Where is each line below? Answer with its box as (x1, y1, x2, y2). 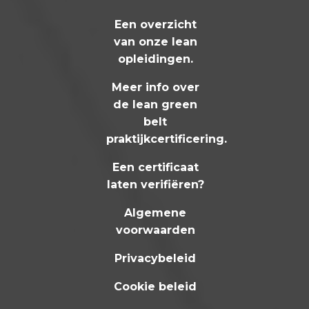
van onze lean (113, 34, 197, 48)
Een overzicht (114, 17, 197, 31)
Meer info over (111, 80, 199, 94)
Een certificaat (112, 160, 199, 174)
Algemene (124, 206, 187, 219)
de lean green (113, 97, 198, 111)
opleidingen (117, 52, 190, 66)
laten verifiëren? (106, 177, 204, 191)
